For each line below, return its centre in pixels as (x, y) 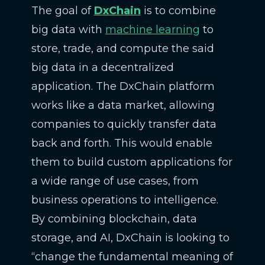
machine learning (152, 30)
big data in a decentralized (102, 67)
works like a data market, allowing (123, 105)
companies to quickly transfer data (124, 124)
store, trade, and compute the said (122, 49)
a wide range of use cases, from (115, 181)
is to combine (178, 11)
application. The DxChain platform (123, 86)
